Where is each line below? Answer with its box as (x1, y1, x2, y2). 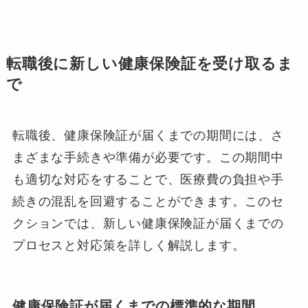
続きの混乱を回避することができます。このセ (12, 194, 284, 208)
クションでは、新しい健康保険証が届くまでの (12, 216, 284, 230)
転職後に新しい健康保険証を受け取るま (5, 55, 294, 72)
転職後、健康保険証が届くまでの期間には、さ (12, 128, 284, 142)
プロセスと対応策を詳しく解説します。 (12, 238, 245, 252)
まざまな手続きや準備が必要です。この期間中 (12, 150, 284, 164)
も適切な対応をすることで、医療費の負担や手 (12, 172, 284, 186)
